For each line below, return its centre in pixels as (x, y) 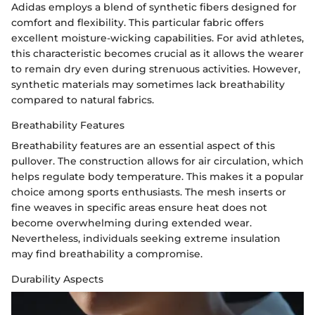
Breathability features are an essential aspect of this (143, 145)
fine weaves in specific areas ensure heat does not (139, 207)
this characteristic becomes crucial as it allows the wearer (157, 53)
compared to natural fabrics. (83, 99)
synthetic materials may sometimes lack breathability (148, 84)
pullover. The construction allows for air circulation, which (157, 161)
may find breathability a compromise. (107, 253)
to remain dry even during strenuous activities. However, (156, 69)
